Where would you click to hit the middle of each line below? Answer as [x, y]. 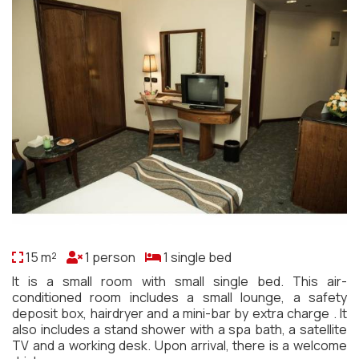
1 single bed [196, 257]
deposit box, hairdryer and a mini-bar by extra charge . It [179, 313]
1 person [114, 257]
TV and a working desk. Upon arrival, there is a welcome [179, 345]
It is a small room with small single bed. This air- [179, 281]
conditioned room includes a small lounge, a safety [179, 297]
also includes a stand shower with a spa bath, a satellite [179, 329]
